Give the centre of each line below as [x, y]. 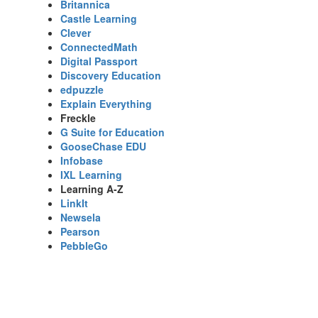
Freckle [78, 118]
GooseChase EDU [103, 146]
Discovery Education [111, 75]
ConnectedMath [99, 47]
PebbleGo [84, 246]
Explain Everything [106, 104]
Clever [76, 33]
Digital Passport [99, 61]
